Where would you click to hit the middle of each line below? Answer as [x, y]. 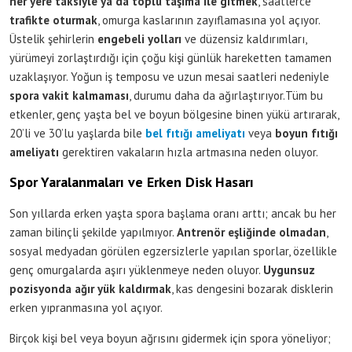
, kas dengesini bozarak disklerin [252, 288]
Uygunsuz [289, 269]
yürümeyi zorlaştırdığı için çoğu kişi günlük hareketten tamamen [170, 57]
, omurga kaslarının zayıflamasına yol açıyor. [209, 20]
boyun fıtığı [306, 133]
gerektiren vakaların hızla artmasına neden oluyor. [189, 152]
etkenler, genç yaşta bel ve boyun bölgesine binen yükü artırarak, [174, 114]
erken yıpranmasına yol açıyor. [86, 307]
